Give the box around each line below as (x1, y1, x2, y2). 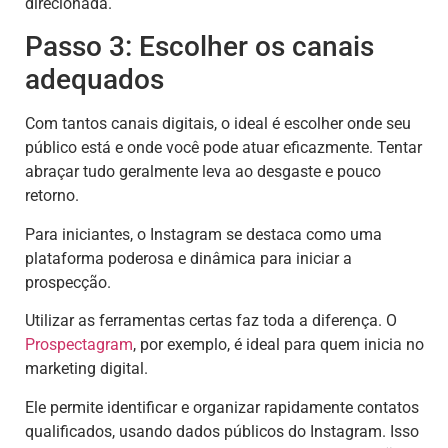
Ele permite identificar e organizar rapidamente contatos (25, 397, 419, 417)
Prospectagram (25, 335, 133, 355)
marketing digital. (25, 359, 148, 379)
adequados (25, 63, 164, 97)
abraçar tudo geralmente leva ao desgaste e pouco (25, 162, 381, 182)
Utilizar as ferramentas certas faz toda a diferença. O (25, 311, 397, 331)
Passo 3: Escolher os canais (25, 30, 374, 64)
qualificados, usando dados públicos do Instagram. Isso (25, 421, 419, 441)
